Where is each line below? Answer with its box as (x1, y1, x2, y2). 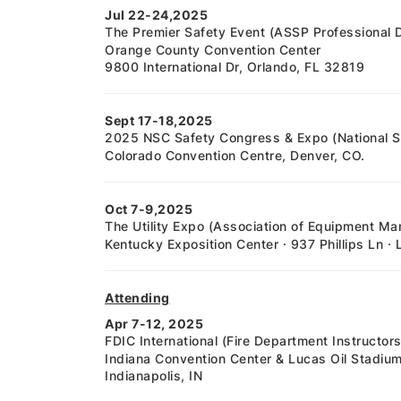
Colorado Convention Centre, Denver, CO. (105, 148, 365, 163)
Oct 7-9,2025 (105, 201, 192, 217)
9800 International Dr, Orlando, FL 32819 (105, 59, 364, 74)
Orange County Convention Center (105, 42, 321, 57)
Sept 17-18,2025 (105, 113, 213, 128)
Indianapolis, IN (105, 368, 202, 383)
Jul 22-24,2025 (105, 7, 208, 22)
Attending (105, 290, 170, 305)
